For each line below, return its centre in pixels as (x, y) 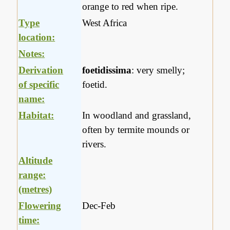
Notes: (32, 54)
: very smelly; (158, 70)
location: (37, 37)
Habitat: (36, 116)
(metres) (35, 189)
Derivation (41, 70)
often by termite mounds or (136, 130)
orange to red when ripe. (130, 7)
